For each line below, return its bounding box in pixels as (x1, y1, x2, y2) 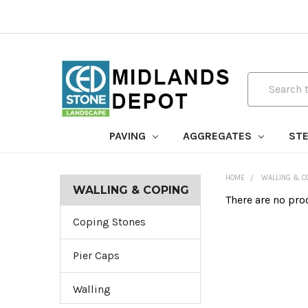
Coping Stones (73, 215, 146, 228)
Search (247, 73, 280, 87)
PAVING (109, 129, 148, 142)
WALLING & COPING (73, 184, 189, 197)
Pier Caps (73, 249, 120, 262)
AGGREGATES (182, 129, 254, 142)
